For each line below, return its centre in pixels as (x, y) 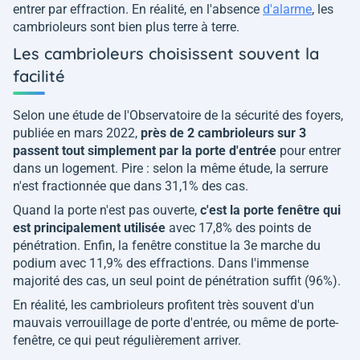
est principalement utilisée (89, 227)
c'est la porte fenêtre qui (270, 210)
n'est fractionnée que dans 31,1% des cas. (131, 186)
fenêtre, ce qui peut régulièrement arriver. (127, 340)
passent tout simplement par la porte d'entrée (146, 150)
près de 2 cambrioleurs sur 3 (223, 133)
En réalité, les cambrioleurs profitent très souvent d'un (164, 305)
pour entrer (310, 150)
